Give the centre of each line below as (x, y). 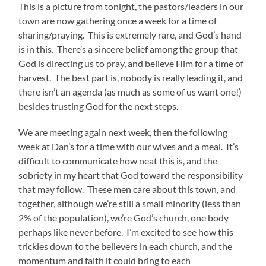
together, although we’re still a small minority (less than (130, 203)
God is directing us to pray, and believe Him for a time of (131, 63)
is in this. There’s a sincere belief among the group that (129, 49)
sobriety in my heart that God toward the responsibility (131, 175)
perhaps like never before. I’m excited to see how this (126, 232)
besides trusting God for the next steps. (99, 106)
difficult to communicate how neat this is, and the (118, 160)
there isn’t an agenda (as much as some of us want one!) (130, 91)
